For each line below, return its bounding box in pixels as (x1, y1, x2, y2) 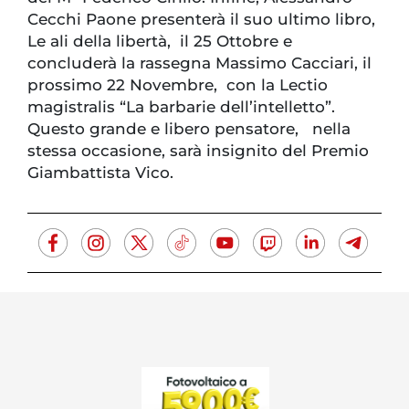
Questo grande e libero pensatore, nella (27, 120, 351, 139)
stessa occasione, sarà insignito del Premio (27, 142, 369, 161)
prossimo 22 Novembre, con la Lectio (27, 76, 328, 95)
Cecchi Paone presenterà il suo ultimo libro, (27, 10, 375, 29)
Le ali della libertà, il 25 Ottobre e (27, 32, 292, 51)
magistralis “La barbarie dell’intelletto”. (27, 98, 335, 117)
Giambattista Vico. (27, 163, 178, 183)
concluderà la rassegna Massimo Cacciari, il (27, 54, 376, 73)
